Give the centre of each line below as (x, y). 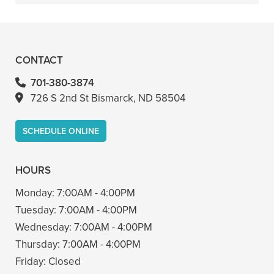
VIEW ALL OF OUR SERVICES (108, 28)
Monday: (36, 193)
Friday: (32, 261)
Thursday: (39, 244)
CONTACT (39, 60)
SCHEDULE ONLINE (61, 131)
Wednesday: (45, 227)
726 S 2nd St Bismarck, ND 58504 (108, 98)
